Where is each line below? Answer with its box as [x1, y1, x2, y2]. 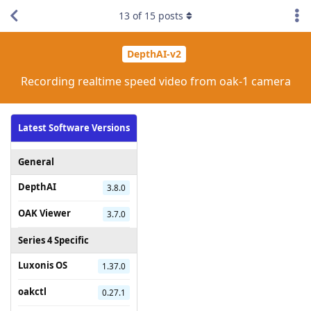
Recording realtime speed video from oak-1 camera [20, 73, 291, 89]
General [18, 155, 54, 168]
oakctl [18, 285, 47, 298]
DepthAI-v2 [126, 47, 181, 61]
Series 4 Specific [18, 233, 89, 246]
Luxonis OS [18, 258, 67, 271]
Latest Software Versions [18, 121, 130, 134]
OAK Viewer [18, 206, 71, 219]
